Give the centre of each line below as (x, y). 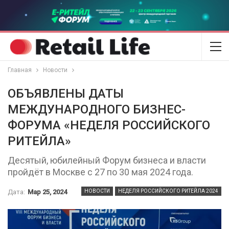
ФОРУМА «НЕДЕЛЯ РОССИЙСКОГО (109, 125)
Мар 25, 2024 (47, 192)
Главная (20, 70)
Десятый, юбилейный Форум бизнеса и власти (107, 161)
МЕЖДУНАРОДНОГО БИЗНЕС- (97, 110)
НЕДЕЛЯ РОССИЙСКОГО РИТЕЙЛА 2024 (168, 191)
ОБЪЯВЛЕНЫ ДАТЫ (66, 94)
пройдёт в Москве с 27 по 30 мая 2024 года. (100, 172)
